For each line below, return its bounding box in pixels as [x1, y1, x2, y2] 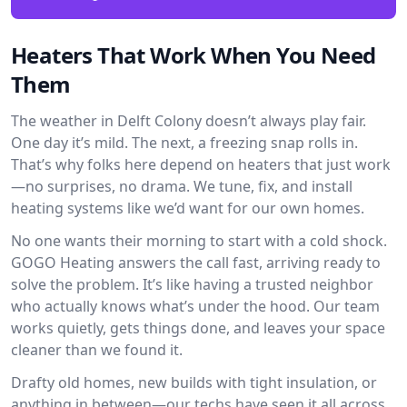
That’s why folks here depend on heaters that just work [11, 154, 391, 174]
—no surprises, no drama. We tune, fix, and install [11, 176, 352, 196]
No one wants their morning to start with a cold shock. [11, 231, 387, 251]
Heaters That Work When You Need [11, 40, 376, 70]
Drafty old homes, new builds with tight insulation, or [11, 372, 377, 392]
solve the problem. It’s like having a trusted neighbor [11, 274, 373, 294]
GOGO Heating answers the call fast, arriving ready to [11, 253, 381, 273]
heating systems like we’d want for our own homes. [11, 198, 364, 218]
